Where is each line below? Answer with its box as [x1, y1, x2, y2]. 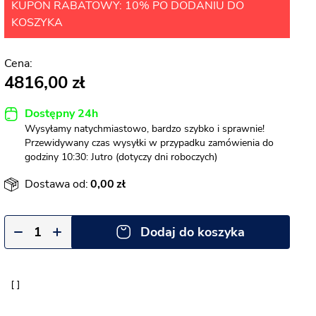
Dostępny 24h [25, 106, 98, 121]
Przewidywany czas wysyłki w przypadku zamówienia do [25, 136, 274, 150]
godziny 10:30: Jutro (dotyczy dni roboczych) [25, 150, 217, 164]
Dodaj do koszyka [140, 224, 245, 241]
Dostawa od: [25, 176, 88, 192]
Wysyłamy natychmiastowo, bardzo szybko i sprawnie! [25, 122, 265, 135]
